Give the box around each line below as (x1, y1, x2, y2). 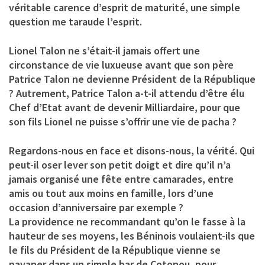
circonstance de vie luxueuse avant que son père (9, 57, 234, 72)
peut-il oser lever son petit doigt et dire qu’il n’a (9, 157, 231, 172)
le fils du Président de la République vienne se (9, 243, 221, 257)
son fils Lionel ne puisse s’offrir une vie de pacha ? (9, 114, 237, 128)
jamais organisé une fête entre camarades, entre (9, 172, 234, 186)
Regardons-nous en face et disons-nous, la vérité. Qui (9, 143, 254, 157)
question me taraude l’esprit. (9, 14, 142, 28)
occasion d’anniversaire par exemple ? (9, 200, 183, 214)
